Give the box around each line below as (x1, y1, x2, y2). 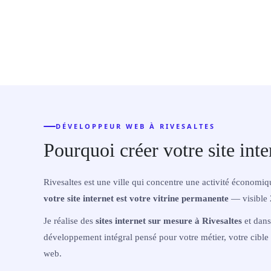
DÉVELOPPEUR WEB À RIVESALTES (56, 122, 215, 131)
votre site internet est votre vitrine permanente (44, 193, 229, 203)
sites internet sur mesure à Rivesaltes (96, 215, 242, 226)
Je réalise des (44, 215, 96, 226)
